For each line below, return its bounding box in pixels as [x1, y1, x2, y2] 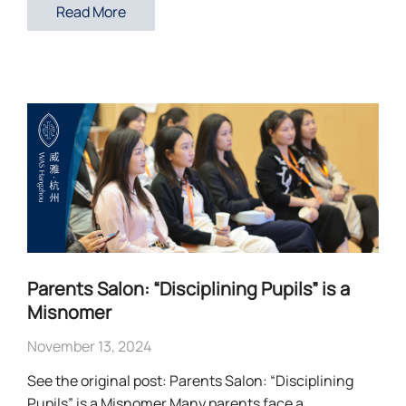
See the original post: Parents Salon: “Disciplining [27, 371, 353, 391]
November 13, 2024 [27, 336, 151, 357]
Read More [56, 2, 126, 23]
